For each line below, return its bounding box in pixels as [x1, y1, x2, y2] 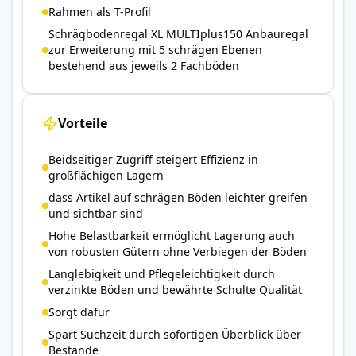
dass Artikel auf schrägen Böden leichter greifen [48, 190, 308, 205]
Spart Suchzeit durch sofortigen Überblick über [48, 327, 301, 342]
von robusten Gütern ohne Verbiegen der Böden [48, 244, 307, 259]
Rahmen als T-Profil [48, 4, 151, 19]
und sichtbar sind [48, 206, 143, 221]
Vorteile [58, 114, 107, 132]
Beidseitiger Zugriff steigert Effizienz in [48, 152, 258, 167]
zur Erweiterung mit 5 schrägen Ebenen [48, 42, 262, 57]
